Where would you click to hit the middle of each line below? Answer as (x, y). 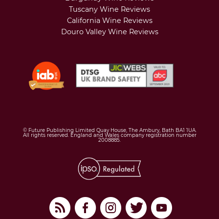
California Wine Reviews (109, 20)
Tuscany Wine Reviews (109, 9)
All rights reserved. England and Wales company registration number (109, 135)
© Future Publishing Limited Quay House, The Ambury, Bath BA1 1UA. (109, 130)
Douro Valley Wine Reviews (109, 32)
